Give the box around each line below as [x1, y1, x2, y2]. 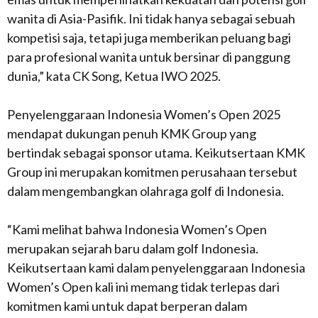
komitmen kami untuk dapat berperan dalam [7, 298, 247, 314]
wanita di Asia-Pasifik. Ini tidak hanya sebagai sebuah [7, 11, 295, 26]
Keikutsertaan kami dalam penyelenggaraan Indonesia [7, 260, 305, 275]
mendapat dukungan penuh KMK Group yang [7, 126, 256, 141]
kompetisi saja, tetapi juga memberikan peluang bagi [7, 30, 291, 45]
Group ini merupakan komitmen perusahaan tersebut [7, 164, 297, 180]
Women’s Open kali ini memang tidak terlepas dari [7, 279, 280, 295]
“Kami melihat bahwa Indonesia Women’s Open [7, 221, 267, 237]
